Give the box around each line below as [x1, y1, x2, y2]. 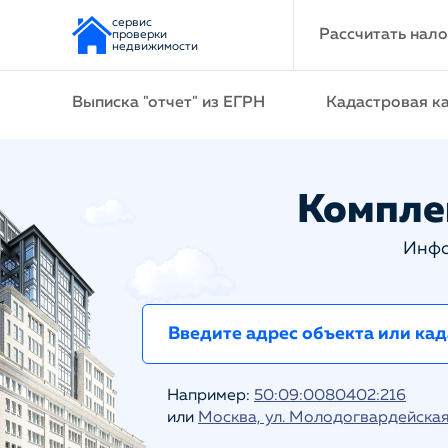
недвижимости [112, 41, 198, 53]
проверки [112, 29, 167, 41]
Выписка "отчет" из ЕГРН [72, 95, 265, 111]
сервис [112, 17, 152, 29]
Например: [167, 388, 254, 404]
